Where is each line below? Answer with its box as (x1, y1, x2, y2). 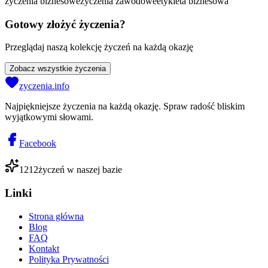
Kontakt (29, 243, 59, 254)
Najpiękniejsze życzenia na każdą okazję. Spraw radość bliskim (5, 101, 245, 112)
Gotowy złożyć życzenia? (5, 17, 126, 31)
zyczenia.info (19, 81, 69, 92)
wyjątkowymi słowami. (5, 112, 93, 123)
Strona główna (29, 211, 84, 221)
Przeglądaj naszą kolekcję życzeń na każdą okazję (5, 42, 193, 53)
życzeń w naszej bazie (38, 165, 122, 175)
